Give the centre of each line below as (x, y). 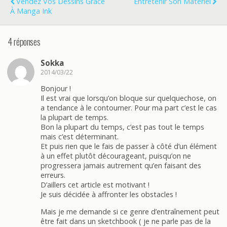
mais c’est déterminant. (80, 137)
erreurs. (53, 175)
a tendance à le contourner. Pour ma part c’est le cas (129, 108)
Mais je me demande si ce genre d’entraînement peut (130, 211)
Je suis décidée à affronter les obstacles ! (109, 195)
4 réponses (24, 42)
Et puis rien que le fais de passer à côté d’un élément (129, 146)
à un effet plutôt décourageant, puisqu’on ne (116, 156)
